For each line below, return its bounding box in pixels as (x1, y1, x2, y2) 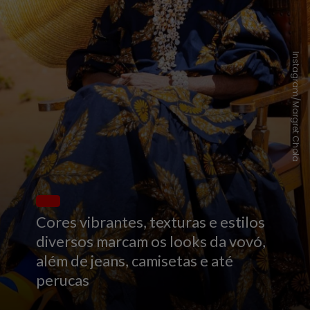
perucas (36, 271, 90, 289)
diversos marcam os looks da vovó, (36, 232, 266, 250)
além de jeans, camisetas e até (36, 251, 234, 270)
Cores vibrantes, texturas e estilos (36, 212, 266, 231)
